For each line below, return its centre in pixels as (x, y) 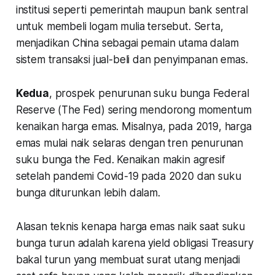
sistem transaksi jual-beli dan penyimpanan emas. (132, 59)
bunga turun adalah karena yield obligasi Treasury (134, 243)
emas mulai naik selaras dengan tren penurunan (130, 143)
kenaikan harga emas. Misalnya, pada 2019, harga (134, 126)
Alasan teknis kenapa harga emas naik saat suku (130, 226)
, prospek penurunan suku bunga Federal (149, 93)
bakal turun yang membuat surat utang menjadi (128, 259)
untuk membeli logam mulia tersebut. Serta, (119, 26)
